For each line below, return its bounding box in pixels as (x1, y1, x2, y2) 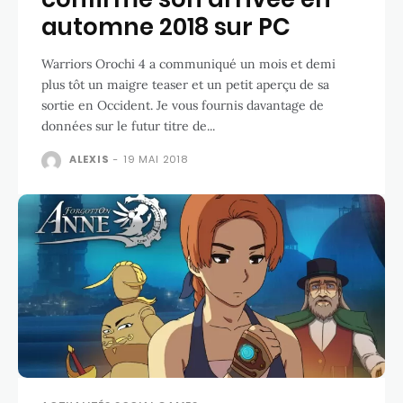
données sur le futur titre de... (41, 117, 215, 134)
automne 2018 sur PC (41, 10, 291, 43)
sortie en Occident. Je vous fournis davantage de (41, 96, 324, 113)
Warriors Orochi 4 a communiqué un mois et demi (41, 55, 336, 72)
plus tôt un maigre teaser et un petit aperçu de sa (41, 76, 329, 93)
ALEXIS (68, 151, 110, 166)
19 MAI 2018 (124, 151, 188, 166)
